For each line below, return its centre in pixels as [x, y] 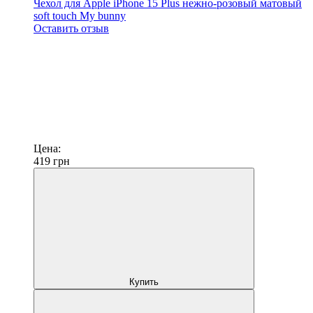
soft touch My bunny [80, 15]
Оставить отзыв [71, 28]
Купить [144, 282]
